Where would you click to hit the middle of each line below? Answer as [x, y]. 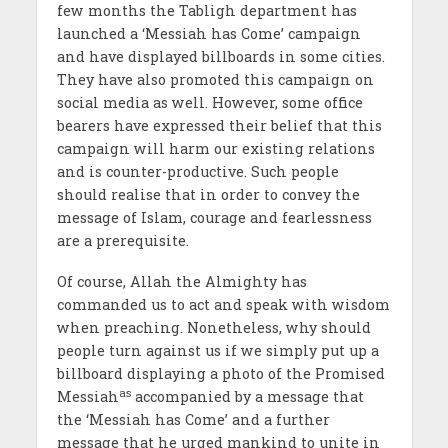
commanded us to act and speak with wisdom [223, 305]
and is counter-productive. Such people [197, 172]
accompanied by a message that [247, 397]
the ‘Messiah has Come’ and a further [193, 420]
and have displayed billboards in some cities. [220, 57]
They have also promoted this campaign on [215, 80]
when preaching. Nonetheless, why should [213, 328]
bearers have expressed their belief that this [219, 126]
